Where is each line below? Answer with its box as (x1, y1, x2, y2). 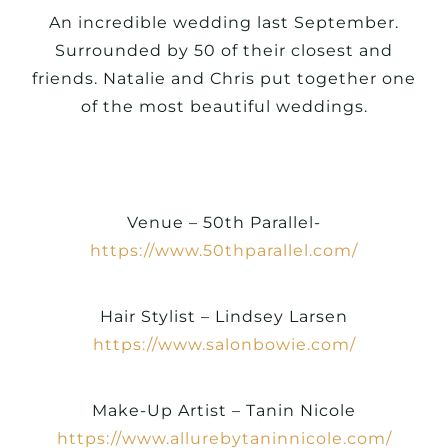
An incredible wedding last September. (49, 13, 399, 33)
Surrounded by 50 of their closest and (55, 41, 393, 61)
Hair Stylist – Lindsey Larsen (100, 307, 348, 327)
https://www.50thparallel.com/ (90, 240, 358, 260)
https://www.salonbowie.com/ (92, 335, 356, 355)
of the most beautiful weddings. (80, 97, 368, 117)
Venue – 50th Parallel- (127, 212, 321, 232)
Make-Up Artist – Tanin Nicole (92, 401, 356, 421)
